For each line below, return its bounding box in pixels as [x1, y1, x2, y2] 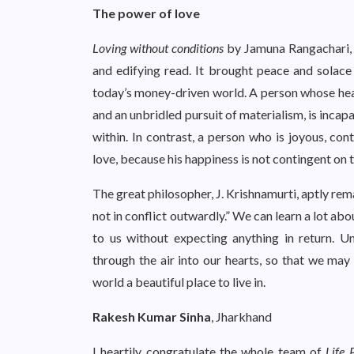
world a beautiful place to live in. [92, 274, 265, 289]
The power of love [92, 6, 200, 21]
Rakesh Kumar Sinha [92, 309, 211, 324]
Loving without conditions [92, 40, 224, 55]
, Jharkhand [211, 309, 272, 324]
